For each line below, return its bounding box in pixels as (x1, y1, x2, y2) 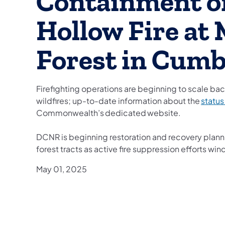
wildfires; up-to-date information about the (36, 95, 201, 106)
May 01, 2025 (36, 163, 87, 174)
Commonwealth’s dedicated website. (36, 107, 181, 118)
